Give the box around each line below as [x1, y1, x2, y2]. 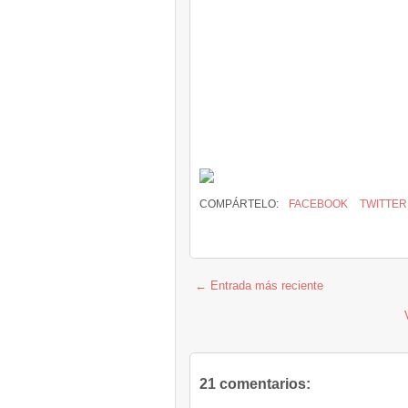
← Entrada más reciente [195, 279, 323, 292]
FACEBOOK [286, 198, 348, 210]
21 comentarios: [199, 376, 311, 392]
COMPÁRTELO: [199, 198, 281, 210]
